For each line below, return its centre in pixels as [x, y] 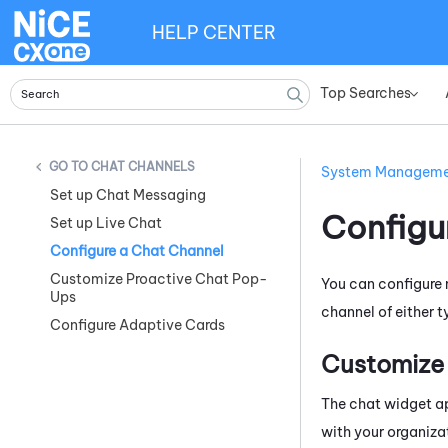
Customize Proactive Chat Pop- [159, 279]
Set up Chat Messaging [128, 195]
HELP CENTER [214, 32]
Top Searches [365, 93]
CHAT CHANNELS [143, 167]
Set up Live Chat [106, 223]
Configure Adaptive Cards [137, 325]
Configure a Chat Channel [137, 251]
